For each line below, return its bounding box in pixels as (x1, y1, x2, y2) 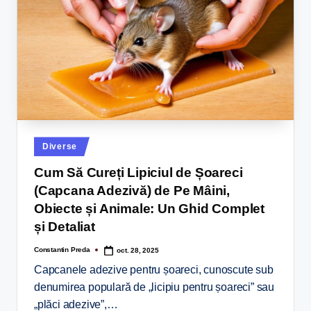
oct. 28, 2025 (117, 246, 159, 254)
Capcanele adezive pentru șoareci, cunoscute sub (34, 264, 274, 276)
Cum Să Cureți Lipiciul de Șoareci (34, 165, 243, 180)
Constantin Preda (34, 246, 90, 254)
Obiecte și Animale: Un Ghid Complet (34, 201, 264, 216)
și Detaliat (34, 219, 95, 234)
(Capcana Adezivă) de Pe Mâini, (34, 183, 230, 198)
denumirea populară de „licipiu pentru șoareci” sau (34, 281, 274, 294)
